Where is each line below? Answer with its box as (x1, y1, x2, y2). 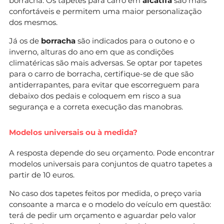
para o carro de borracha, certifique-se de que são (9, 68, 193, 78)
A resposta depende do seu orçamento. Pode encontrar (9, 147, 214, 157)
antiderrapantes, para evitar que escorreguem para (9, 79, 199, 89)
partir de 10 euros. (9, 169, 74, 179)
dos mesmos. (9, 17, 57, 27)
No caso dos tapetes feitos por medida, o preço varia (9, 188, 201, 198)
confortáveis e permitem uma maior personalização (9, 6, 201, 16)
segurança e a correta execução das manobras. (9, 101, 183, 111)
